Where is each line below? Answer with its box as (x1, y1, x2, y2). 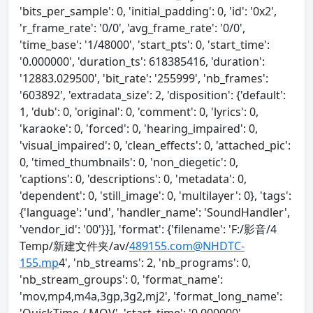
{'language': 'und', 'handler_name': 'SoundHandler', (20, 205, 290, 220)
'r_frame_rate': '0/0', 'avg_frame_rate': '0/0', (20, 20, 245, 36)
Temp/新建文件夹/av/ (20, 238, 129, 254)
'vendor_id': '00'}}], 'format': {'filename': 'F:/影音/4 (20, 221, 277, 237)
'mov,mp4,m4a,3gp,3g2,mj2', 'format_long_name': (20, 289, 282, 304)
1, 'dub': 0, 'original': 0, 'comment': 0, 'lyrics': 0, (20, 104, 259, 119)
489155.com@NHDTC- (129, 238, 245, 254)
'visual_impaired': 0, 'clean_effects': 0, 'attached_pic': (20, 138, 291, 153)
